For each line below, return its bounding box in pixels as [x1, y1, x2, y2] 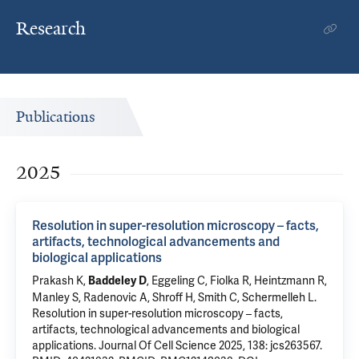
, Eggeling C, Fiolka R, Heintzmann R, [147, 273, 327, 288]
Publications [16, 107, 95, 127]
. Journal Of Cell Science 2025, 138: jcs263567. [94, 338, 322, 353]
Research [16, 17, 86, 40]
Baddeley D [88, 274, 147, 288]
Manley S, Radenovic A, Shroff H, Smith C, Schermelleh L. [32, 290, 317, 305]
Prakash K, [32, 273, 88, 288]
